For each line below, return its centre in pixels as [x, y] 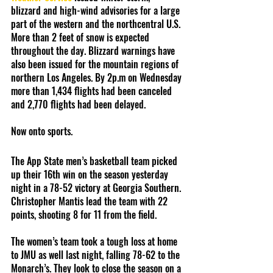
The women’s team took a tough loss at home [95, 242]
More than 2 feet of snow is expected [81, 37]
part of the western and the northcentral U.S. [97, 24]
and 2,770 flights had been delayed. [80, 105]
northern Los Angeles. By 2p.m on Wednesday [97, 78]
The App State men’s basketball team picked [95, 161]
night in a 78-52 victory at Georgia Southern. [97, 188]
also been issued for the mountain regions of [96, 64]
